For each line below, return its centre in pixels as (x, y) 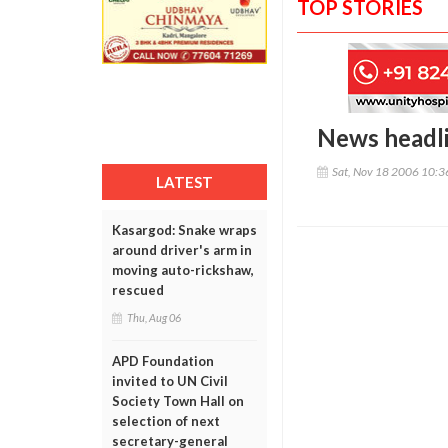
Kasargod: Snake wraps (184, 230)
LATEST (184, 182)
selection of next (166, 421)
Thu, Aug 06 (154, 317)
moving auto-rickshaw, (183, 270)
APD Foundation (163, 361)
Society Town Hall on (178, 401)
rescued (138, 290)
